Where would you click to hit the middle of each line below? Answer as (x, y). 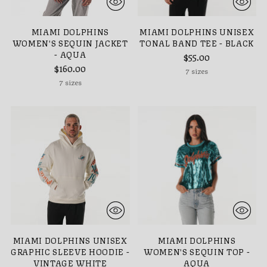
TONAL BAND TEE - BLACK (197, 42)
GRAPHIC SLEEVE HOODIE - (70, 251)
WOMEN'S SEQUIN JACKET (70, 42)
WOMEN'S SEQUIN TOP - (197, 251)
